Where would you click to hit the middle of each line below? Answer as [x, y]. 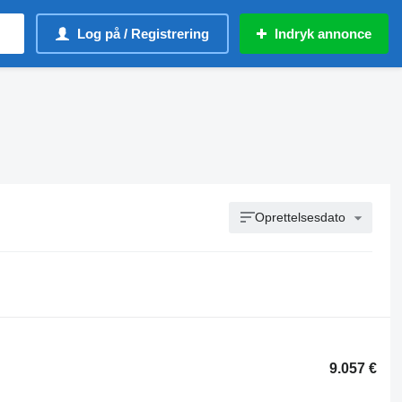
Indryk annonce [323, 34]
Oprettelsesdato [301, 217]
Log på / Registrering [143, 34]
